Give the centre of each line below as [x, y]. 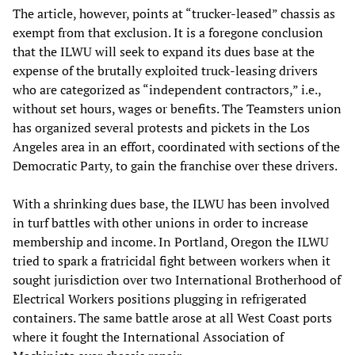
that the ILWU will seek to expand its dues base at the [164, 51]
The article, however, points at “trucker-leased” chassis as [174, 13]
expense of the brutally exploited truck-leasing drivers [165, 70]
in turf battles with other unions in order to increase [160, 222]
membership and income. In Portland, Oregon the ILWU [171, 241]
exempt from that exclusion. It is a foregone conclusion [168, 32]
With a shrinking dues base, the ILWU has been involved [171, 203]
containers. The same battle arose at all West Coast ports [172, 317]
